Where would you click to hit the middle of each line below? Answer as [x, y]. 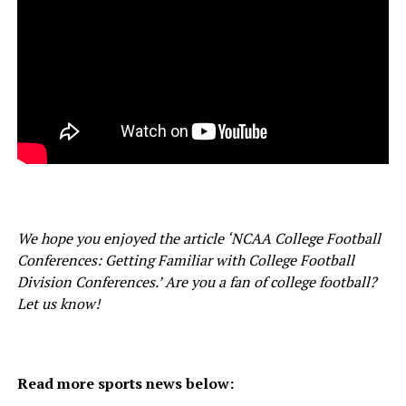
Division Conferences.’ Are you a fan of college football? [197, 282]
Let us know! [58, 304]
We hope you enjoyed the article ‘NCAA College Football [198, 239]
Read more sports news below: [125, 384]
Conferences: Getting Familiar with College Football [185, 261]
